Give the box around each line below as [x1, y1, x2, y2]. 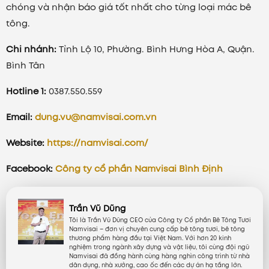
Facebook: [6, 162, 53, 176]
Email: [6, 110, 35, 124]
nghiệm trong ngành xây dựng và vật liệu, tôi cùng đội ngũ [69, 243, 249, 252]
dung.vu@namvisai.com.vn [35, 110, 157, 124]
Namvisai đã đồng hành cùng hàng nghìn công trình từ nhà [69, 252, 250, 261]
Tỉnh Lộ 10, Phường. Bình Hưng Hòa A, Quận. [59, 43, 255, 56]
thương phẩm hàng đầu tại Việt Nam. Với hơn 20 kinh [69, 234, 231, 243]
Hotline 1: [6, 85, 46, 98]
